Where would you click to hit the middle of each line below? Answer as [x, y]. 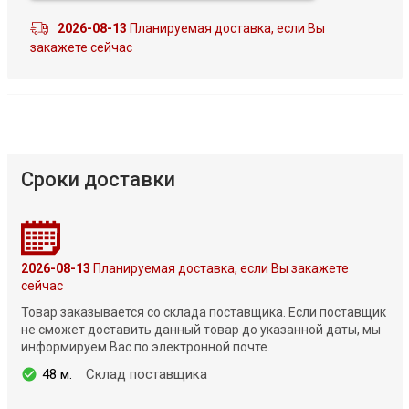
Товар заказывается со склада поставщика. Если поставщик [203, 312]
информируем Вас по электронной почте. [145, 346]
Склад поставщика [146, 374]
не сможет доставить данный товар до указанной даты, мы [200, 329]
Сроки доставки [98, 179]
